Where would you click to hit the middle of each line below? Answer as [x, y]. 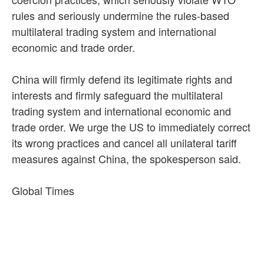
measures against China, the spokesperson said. [126, 158]
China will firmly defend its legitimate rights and [122, 79]
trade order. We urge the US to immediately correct [131, 126]
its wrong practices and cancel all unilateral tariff [124, 142]
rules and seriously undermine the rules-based [121, 15]
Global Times [43, 190]
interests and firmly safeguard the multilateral [117, 95]
